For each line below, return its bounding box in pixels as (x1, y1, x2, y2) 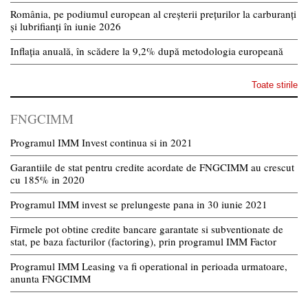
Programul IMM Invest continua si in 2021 (10, 135, 192, 149)
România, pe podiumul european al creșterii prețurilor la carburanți (10, 6, 296, 21)
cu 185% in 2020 (10, 172, 85, 186)
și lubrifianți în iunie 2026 (10, 19, 121, 33)
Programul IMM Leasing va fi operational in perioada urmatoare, (10, 258, 287, 273)
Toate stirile (252, 79, 298, 90)
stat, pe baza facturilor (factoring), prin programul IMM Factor (10, 234, 276, 248)
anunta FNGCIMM (10, 271, 91, 285)
